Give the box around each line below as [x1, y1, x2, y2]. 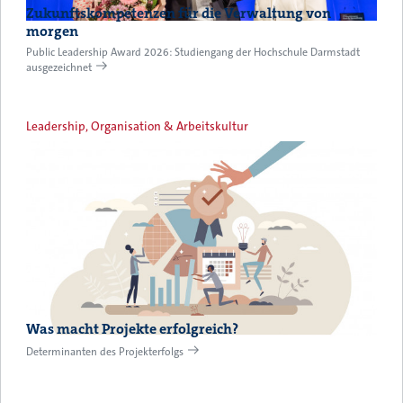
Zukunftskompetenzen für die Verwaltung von [26, 4, 331, 23]
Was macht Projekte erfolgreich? [26, 318, 238, 338]
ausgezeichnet [26, 60, 92, 76]
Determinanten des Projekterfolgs [26, 344, 184, 359]
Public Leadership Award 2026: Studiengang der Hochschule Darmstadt [26, 45, 360, 60]
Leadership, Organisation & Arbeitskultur [26, 119, 248, 135]
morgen [26, 22, 78, 41]
